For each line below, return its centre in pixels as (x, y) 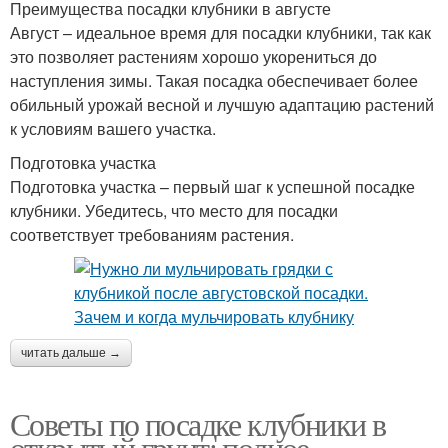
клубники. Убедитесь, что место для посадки (174, 210)
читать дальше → (71, 352)
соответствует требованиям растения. (152, 234)
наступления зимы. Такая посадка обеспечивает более (214, 80)
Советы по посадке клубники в (198, 423)
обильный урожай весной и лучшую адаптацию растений (222, 104)
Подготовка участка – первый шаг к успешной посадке (212, 186)
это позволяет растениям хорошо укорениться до (193, 56)
